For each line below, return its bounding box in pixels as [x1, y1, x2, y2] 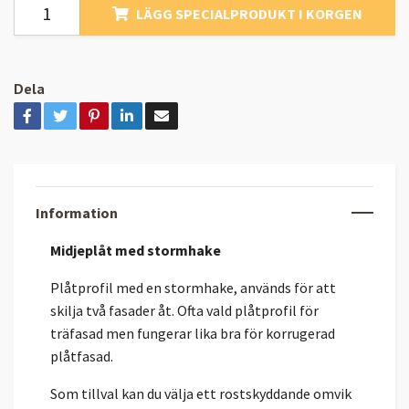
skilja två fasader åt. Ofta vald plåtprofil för [50, 300, 319, 320]
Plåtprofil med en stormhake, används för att [50, 278, 336, 297]
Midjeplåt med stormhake [50, 240, 224, 259]
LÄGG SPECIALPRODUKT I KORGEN [135, 4, 362, 23]
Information [36, 203, 118, 222]
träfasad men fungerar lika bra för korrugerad [50, 323, 335, 342]
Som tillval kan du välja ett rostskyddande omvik [50, 383, 351, 403]
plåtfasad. [50, 346, 116, 365]
